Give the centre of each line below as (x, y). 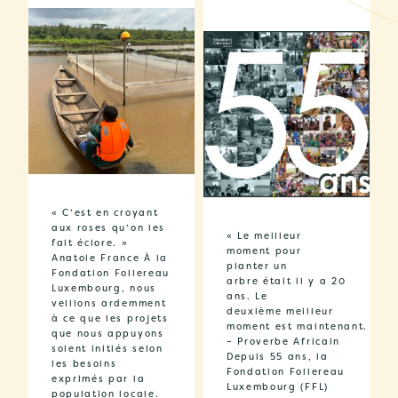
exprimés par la (99, 379)
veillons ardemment (109, 304)
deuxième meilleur (280, 312)
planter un (257, 267)
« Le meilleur (264, 236)
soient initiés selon (107, 349)
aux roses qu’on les (108, 228)
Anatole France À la (110, 259)
